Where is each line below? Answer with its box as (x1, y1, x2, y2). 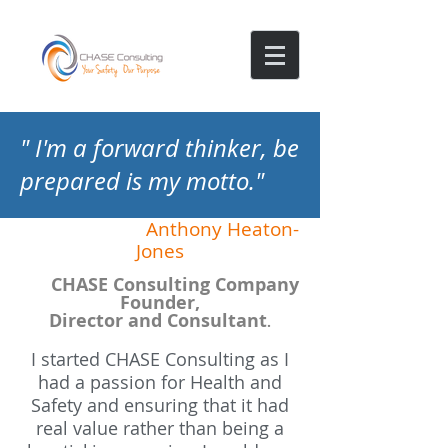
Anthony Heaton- (146, 216, 299, 242)
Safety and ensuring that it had (31, 393, 289, 417)
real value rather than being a (36, 416, 284, 440)
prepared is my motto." (20, 165, 264, 197)
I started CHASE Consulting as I (31, 347, 289, 371)
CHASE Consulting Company (45, 272, 299, 297)
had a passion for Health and (38, 370, 282, 394)
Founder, (120, 290, 200, 315)
